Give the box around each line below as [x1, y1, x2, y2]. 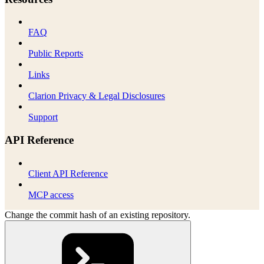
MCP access [28, 189, 74, 200]
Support [28, 112, 58, 123]
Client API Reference [28, 168, 108, 179]
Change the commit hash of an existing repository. [5, 209, 190, 220]
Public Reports [28, 48, 83, 59]
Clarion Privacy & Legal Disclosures [28, 91, 165, 101]
